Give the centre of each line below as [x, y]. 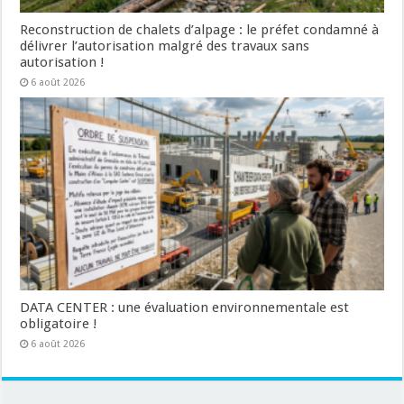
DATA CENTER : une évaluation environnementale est [185, 308]
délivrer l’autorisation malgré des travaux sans [165, 46]
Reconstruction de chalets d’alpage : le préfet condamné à [200, 29]
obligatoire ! [59, 324]
